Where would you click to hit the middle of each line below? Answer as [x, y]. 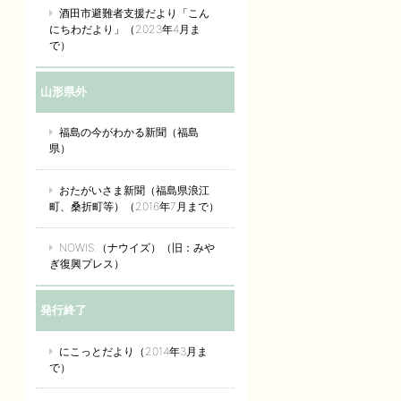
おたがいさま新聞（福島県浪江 [135, 190]
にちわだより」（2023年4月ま [125, 30]
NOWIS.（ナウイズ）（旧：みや [137, 248]
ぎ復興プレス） [87, 264]
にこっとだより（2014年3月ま [134, 351]
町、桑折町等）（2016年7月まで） [134, 206]
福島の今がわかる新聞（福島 [129, 132]
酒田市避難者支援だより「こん [135, 13]
